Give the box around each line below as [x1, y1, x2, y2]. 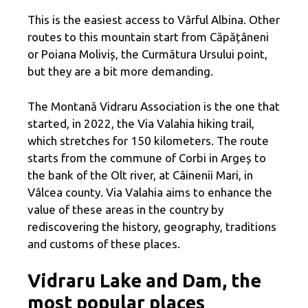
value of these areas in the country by [27, 202, 223, 216]
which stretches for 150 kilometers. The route [27, 133, 269, 147]
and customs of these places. [27, 236, 180, 250]
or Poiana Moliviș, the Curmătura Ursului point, [27, 47, 267, 61]
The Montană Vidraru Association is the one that [27, 99, 280, 113]
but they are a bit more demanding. [27, 65, 213, 78]
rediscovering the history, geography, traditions [27, 219, 276, 233]
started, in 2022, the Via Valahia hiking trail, [27, 116, 254, 130]
